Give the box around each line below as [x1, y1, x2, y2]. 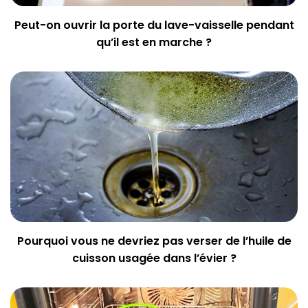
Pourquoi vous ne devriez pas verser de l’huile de [16, 233, 291, 250]
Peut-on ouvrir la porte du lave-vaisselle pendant [14, 17, 294, 34]
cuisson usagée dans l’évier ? [71, 250, 236, 267]
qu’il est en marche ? [96, 34, 212, 51]
